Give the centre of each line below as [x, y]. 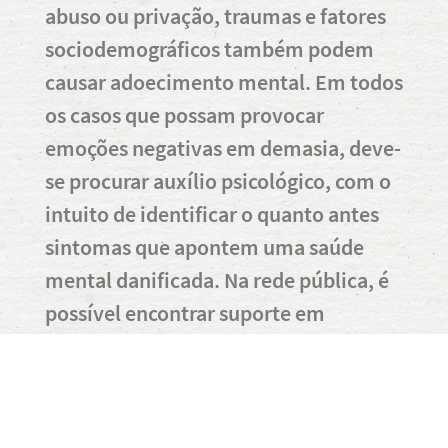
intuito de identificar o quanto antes [212, 213]
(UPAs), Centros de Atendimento [194, 411]
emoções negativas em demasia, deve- [223, 147]
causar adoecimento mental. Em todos [224, 81]
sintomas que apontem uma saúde [204, 246]
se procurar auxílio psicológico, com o [218, 180]
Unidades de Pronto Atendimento [200, 378]
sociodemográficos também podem [209, 48]
